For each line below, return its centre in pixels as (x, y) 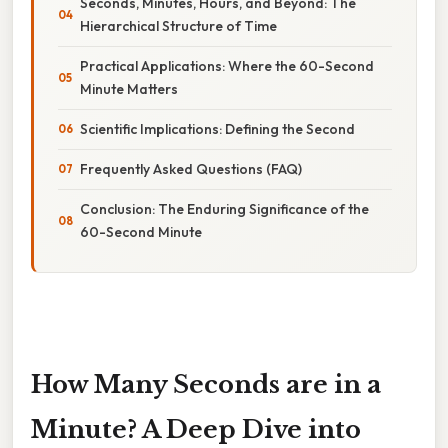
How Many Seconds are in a (206, 384)
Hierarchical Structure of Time (178, 25)
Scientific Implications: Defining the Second (217, 128)
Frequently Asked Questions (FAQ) (191, 168)
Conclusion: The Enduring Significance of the (224, 208)
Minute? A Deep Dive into (196, 429)
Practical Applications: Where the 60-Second (227, 65)
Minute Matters (129, 88)
